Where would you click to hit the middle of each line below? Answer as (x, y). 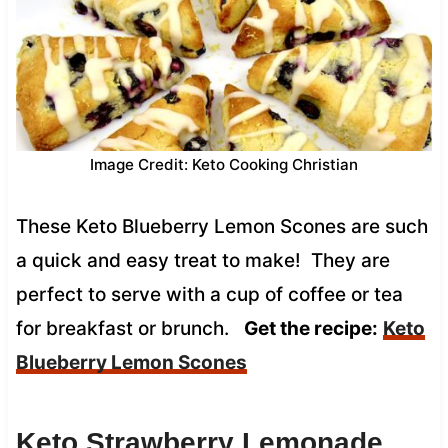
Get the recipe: (310, 328)
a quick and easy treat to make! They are (202, 260)
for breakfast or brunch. (129, 328)
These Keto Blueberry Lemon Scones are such (221, 226)
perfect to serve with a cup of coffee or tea (209, 294)
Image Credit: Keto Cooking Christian (224, 164)
